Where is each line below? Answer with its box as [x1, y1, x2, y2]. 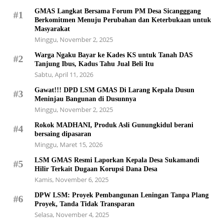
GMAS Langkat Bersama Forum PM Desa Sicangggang [35, 7, 201, 15]
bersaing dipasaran [35, 130, 91, 138]
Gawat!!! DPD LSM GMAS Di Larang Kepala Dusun [35, 86, 194, 94]
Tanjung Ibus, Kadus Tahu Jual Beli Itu [35, 60, 154, 68]
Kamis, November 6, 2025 [35, 175, 109, 184]
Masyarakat [35, 25, 70, 33]
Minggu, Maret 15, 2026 [35, 140, 103, 149]
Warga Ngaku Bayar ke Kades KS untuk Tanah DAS [35, 51, 193, 59]
